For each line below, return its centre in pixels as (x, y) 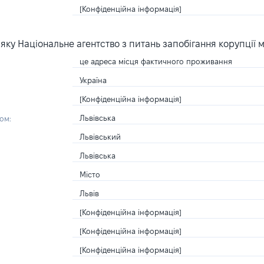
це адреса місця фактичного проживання (156, 61)
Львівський (100, 137)
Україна (93, 80)
